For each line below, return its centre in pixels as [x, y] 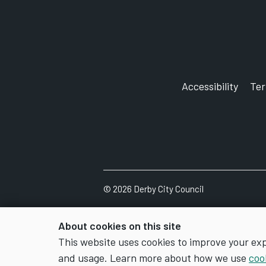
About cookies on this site [120, 226]
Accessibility [210, 86]
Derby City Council [170, 189]
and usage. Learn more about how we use [153, 258]
